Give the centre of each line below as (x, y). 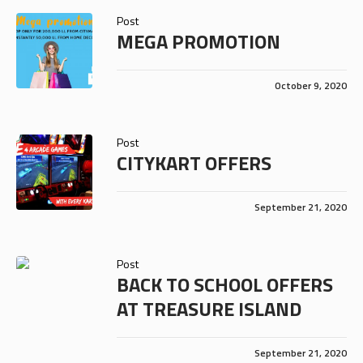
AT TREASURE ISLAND (209, 308)
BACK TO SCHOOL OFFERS (224, 284)
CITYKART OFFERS (194, 162)
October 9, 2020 (311, 85)
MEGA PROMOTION (198, 41)
